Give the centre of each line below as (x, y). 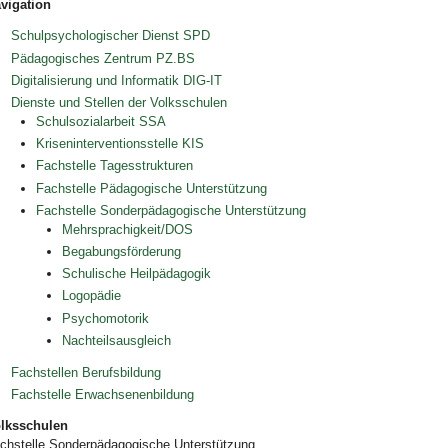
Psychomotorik (106, 318)
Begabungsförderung (122, 251)
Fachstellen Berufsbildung (85, 372)
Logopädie (92, 296)
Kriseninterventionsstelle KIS (120, 144)
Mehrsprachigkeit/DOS (128, 229)
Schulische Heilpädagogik (137, 274)
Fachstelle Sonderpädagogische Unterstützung (171, 210)
